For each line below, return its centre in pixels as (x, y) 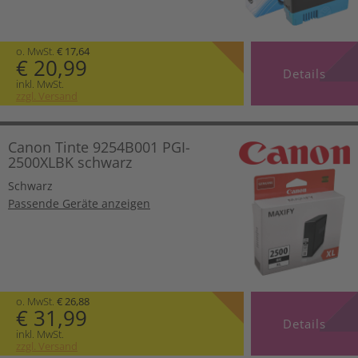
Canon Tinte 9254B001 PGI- (99, 147)
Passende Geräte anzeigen (79, 203)
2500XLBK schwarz (70, 162)
